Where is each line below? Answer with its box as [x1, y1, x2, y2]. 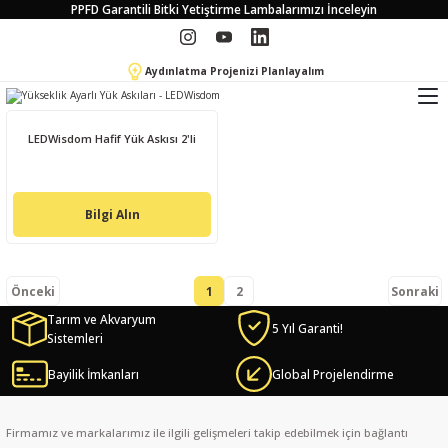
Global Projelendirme [272, 365, 394, 382]
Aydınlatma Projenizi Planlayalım [144, 64, 324, 78]
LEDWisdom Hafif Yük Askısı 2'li [28, 131, 196, 146]
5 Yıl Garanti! [272, 319, 343, 336]
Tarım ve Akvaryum [47, 311, 157, 328]
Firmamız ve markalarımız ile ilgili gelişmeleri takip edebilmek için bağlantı [6, 425, 408, 441]
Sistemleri [47, 330, 104, 347]
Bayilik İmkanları [48, 365, 139, 382]
